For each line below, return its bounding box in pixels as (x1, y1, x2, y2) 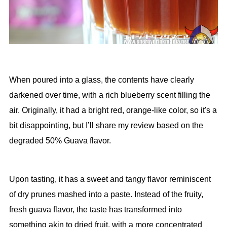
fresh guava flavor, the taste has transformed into (9, 205, 182, 214)
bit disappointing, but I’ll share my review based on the (9, 121, 203, 130)
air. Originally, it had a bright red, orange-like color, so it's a (9, 106, 217, 115)
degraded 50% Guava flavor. (9, 136, 111, 145)
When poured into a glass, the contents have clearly (9, 75, 194, 85)
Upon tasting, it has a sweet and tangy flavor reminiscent (9, 175, 211, 184)
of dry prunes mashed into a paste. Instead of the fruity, (9, 190, 203, 199)
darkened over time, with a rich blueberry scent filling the (9, 91, 210, 100)
